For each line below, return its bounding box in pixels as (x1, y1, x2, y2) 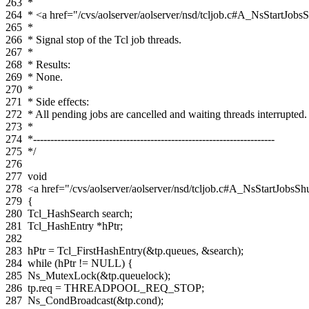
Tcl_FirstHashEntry (57, 244, 143, 257)
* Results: (28, 58, 70, 70)
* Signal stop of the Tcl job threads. (28, 33, 181, 46)
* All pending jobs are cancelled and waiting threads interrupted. (28, 108, 307, 120)
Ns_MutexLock (28, 269, 97, 281)
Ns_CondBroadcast (28, 294, 113, 306)
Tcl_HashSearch (28, 207, 99, 219)
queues (166, 244, 196, 257)
